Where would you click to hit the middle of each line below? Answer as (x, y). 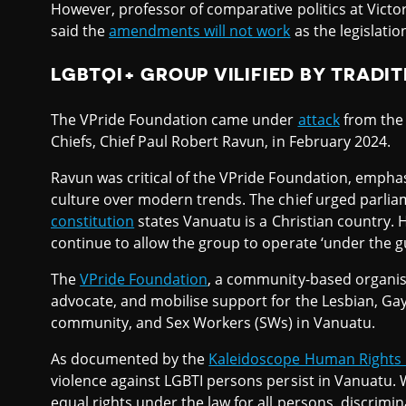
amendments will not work (200, 30)
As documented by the (130, 359)
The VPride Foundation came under (174, 120)
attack (319, 120)
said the (80, 30)
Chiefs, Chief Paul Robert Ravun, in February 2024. (221, 142)
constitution (93, 222)
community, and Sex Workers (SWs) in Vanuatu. (213, 323)
